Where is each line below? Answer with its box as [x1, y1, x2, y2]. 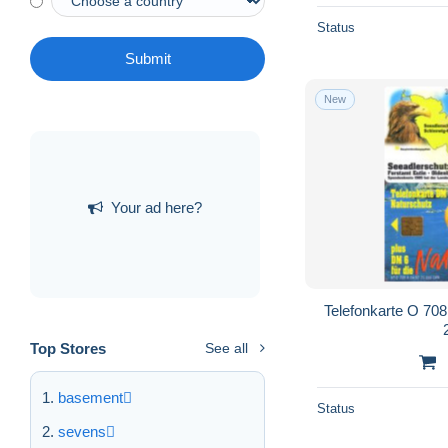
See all [205, 340, 248, 357]
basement [58, 389, 123, 407]
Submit [124, 50, 171, 68]
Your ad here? [111, 198, 202, 216]
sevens [58, 423, 106, 441]
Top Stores [30, 340, 106, 358]
